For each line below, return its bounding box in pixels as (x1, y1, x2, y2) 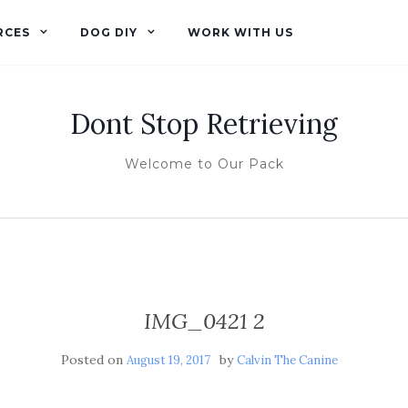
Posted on (61, 352, 127, 368)
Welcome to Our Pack (124, 156, 284, 172)
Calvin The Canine (237, 352, 338, 368)
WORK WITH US (188, 25, 293, 39)
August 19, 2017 (127, 352, 210, 368)
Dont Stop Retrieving (70, 107, 338, 141)
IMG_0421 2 (143, 307, 265, 335)
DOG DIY (80, 25, 138, 39)
